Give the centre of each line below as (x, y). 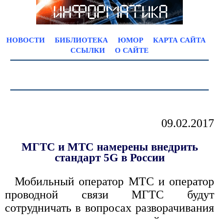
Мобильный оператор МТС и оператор (114, 182)
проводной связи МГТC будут (109, 195)
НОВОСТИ (25, 40)
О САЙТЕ (132, 50)
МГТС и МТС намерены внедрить (109, 147)
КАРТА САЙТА (179, 40)
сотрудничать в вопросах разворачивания (109, 208)
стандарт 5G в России (109, 158)
